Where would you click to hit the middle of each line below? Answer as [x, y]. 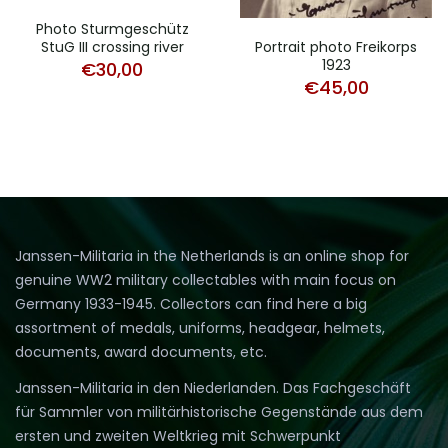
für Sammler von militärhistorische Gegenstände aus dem [219, 412]
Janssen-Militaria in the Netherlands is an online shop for [212, 256]
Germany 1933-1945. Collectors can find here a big [191, 304]
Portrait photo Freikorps [336, 47]
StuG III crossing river [112, 47]
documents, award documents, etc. [141, 352]
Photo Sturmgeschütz [112, 29]
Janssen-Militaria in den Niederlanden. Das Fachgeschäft [213, 388]
